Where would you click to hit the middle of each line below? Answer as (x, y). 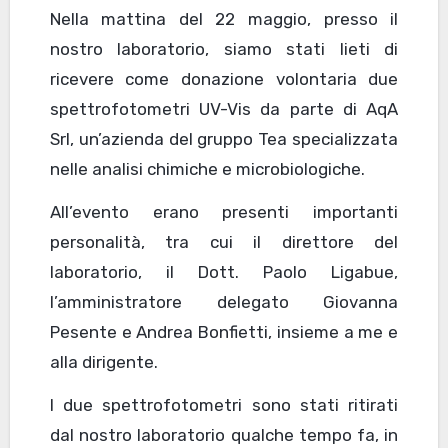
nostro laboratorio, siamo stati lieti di (224, 49)
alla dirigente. (103, 362)
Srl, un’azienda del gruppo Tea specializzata (224, 139)
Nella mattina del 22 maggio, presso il (224, 19)
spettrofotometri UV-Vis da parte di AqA (224, 109)
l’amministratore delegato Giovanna (224, 302)
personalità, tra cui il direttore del (224, 242)
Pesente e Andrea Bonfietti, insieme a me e (224, 332)
